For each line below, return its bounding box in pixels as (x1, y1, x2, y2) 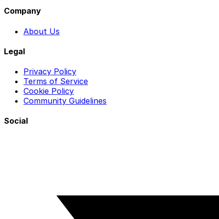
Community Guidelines (23, 96, 107, 106)
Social (4, 116, 28, 126)
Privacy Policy (23, 66, 76, 77)
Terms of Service (23, 76, 88, 87)
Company (4, 6, 41, 16)
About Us (23, 26, 60, 36)
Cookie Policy (23, 86, 74, 96)
